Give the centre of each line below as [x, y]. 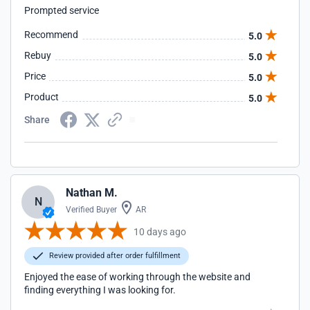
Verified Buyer [91, 210]
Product [42, 97]
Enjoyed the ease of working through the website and [137, 277]
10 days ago [160, 231]
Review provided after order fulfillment [114, 256]
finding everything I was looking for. [100, 290]
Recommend [51, 35]
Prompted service [62, 10]
